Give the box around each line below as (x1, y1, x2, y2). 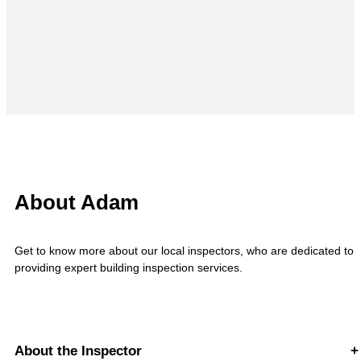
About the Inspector (15, 343, 142, 359)
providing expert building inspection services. (15, 261, 243, 275)
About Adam (15, 190, 139, 215)
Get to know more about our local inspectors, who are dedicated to (15, 244, 354, 258)
